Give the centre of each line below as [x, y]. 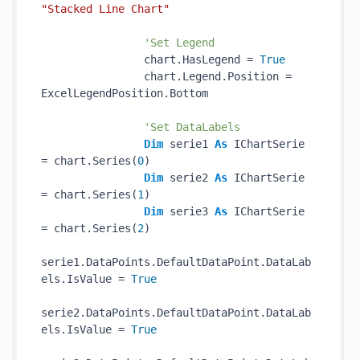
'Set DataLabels [192, 127]
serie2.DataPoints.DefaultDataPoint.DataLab [176, 313]
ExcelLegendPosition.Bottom [125, 93]
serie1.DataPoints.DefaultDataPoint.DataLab [176, 262]
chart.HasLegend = [150, 59]
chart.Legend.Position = [166, 76]
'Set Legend [179, 43]
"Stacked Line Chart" [105, 9]
